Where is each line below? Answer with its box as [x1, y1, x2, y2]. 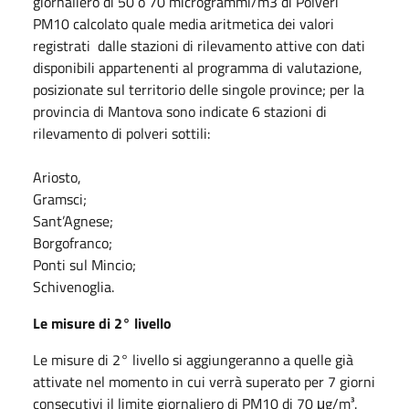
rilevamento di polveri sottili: [33, 121, 210, 144]
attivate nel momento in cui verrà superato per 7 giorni [33, 370, 375, 393]
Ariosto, [33, 165, 81, 188]
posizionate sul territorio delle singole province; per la [33, 78, 364, 100]
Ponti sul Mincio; [33, 253, 136, 276]
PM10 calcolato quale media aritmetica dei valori [33, 12, 334, 35]
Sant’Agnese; [33, 209, 113, 232]
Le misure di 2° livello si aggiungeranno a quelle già [33, 348, 353, 371]
